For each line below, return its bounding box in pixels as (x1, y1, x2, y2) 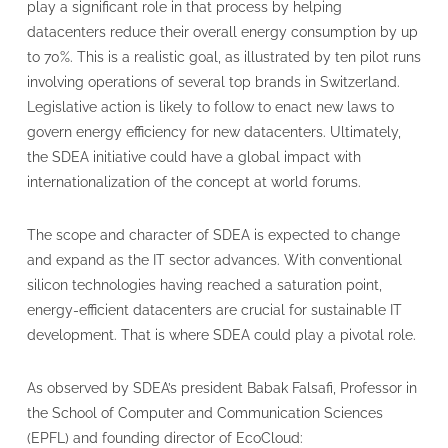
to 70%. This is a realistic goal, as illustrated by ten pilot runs (26, 49, 421, 65)
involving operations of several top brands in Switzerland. (26, 74, 400, 90)
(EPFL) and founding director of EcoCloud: (26, 430, 303, 446)
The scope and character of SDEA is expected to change (26, 227, 400, 243)
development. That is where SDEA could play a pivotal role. (26, 327, 416, 343)
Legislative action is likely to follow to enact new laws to (26, 99, 394, 115)
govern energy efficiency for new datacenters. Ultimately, (26, 124, 401, 140)
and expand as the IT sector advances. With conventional (26, 252, 402, 268)
